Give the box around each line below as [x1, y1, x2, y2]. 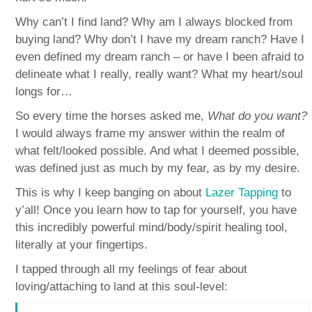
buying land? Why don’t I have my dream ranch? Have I [15, 32, 305, 46]
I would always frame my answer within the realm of [15, 126, 286, 140]
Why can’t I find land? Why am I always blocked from [15, 15, 293, 29]
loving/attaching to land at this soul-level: [15, 279, 228, 293]
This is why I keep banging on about [15, 185, 206, 199]
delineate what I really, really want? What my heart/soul [15, 67, 304, 81]
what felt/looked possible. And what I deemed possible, [15, 143, 300, 157]
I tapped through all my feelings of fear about [15, 262, 248, 276]
